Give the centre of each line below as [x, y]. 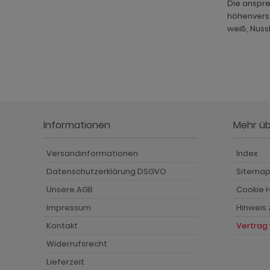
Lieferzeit [65, 262]
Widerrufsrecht [77, 243]
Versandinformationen [92, 153]
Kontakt [62, 225]
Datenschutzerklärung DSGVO [106, 171]
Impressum [69, 207]
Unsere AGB [70, 189]
